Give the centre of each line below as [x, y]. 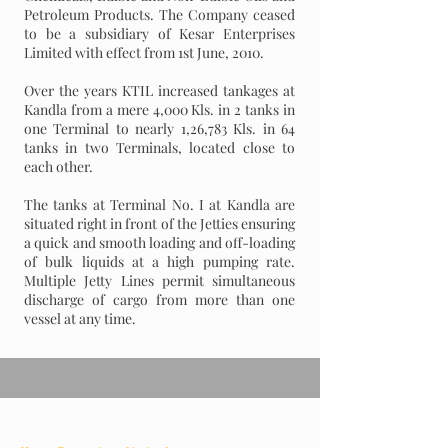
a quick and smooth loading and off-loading [159, 242]
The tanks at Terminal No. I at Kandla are [159, 204]
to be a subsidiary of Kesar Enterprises [159, 33]
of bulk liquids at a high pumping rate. [159, 261]
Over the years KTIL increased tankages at [159, 90]
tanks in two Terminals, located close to [159, 147]
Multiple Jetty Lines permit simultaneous [159, 280]
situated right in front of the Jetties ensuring [159, 223]
